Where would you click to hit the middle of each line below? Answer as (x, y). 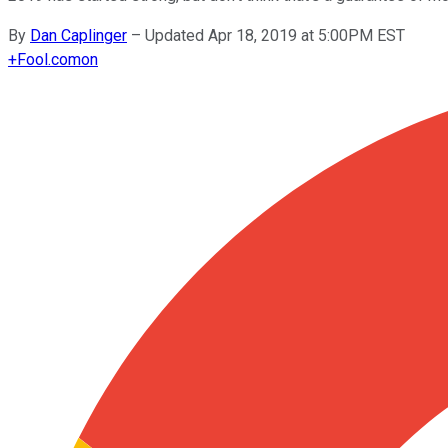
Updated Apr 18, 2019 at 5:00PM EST (275, 35)
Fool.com (49, 59)
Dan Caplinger (78, 35)
